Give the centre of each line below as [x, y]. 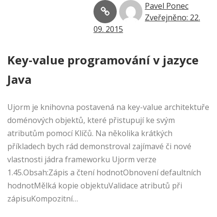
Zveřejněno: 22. [172, 18]
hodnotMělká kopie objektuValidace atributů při [95, 186]
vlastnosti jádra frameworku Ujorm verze [82, 160]
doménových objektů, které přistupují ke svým [91, 120]
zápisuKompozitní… [43, 199]
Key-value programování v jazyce [103, 60]
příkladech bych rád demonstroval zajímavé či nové [99, 147]
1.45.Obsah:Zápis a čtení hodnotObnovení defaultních [104, 173]
